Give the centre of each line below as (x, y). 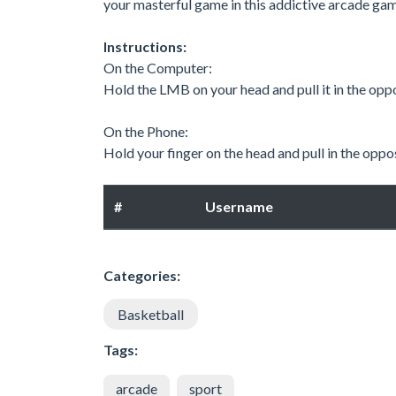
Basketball (151, 314)
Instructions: (145, 46)
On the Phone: (146, 131)
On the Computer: (158, 67)
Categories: (142, 275)
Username (239, 206)
